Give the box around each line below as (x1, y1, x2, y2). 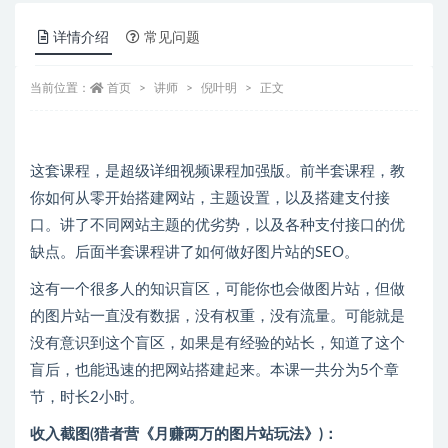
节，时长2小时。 (30, 390, 144, 406)
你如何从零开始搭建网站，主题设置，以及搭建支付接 (30, 191, 390, 207)
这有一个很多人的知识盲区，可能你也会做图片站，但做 (30, 282, 405, 298)
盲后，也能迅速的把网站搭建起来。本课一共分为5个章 (30, 363, 399, 379)
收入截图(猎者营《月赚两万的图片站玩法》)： (30, 427, 338, 443)
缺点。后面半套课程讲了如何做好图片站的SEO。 (30, 245, 359, 261)
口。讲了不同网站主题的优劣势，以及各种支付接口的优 (30, 218, 405, 234)
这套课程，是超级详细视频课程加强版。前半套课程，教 (30, 164, 405, 180)
